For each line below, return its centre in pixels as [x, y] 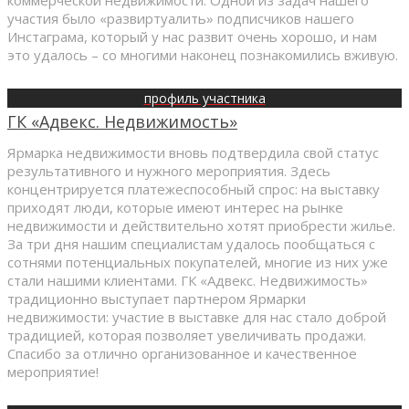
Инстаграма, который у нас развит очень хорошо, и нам [192, 36]
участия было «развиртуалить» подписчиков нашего [181, 18]
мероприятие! [53, 371]
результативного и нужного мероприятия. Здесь [169, 170]
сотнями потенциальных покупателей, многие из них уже [198, 262]
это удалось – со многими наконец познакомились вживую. [203, 54]
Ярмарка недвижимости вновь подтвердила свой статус [193, 152]
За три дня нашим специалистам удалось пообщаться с [191, 243]
